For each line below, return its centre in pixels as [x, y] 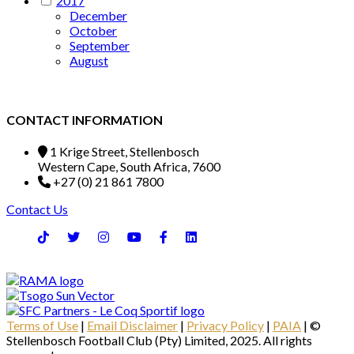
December [98, 15]
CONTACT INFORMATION [85, 120]
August [89, 60]
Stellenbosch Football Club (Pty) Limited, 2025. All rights [159, 341]
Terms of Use [42, 326]
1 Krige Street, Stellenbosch [123, 152]
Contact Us [37, 209]
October [93, 30]
